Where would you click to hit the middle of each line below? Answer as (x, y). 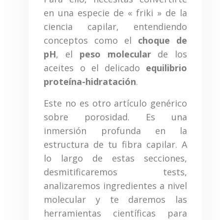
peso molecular (115, 54)
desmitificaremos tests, (115, 172)
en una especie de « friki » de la (115, 13)
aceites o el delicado (95, 68)
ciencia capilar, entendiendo (115, 27)
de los (169, 54)
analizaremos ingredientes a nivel (115, 186)
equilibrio (166, 68)
